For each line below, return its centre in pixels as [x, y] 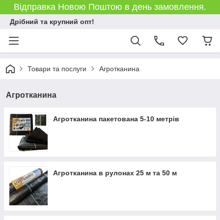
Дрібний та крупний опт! [52, 22]
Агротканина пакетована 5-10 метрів [116, 119]
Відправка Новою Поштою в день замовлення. [110, 7]
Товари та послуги [57, 69]
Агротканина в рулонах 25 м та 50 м [115, 173]
